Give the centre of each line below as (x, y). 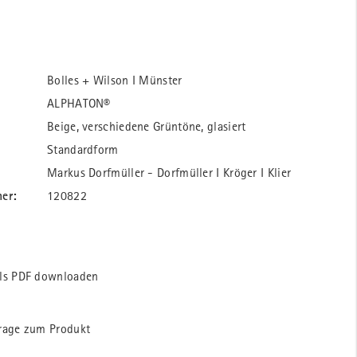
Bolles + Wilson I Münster (115, 80)
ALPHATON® (79, 103)
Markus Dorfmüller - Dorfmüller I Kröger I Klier (169, 173)
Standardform (83, 149)
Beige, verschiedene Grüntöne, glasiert (147, 126)
